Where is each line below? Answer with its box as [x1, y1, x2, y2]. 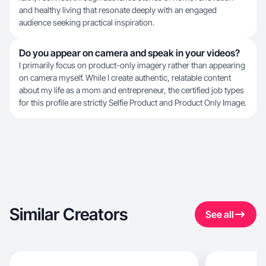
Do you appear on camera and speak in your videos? [19, 47, 240, 59]
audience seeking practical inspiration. [19, 17, 154, 27]
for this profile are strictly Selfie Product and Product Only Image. [19, 97, 246, 107]
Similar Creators [9, 204, 128, 224]
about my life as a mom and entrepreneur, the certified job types [19, 85, 244, 95]
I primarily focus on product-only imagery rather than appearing [19, 60, 245, 70]
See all [205, 208, 234, 220]
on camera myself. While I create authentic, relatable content [19, 72, 231, 83]
